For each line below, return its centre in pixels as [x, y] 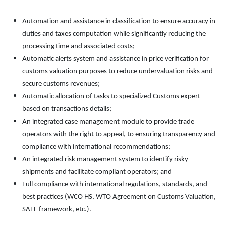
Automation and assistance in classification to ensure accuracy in [119, 21]
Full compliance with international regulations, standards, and [115, 184]
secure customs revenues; [61, 84]
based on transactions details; [67, 109]
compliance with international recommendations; [96, 147]
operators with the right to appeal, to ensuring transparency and [119, 134]
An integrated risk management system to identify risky [105, 159]
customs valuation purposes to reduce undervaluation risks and [118, 71]
